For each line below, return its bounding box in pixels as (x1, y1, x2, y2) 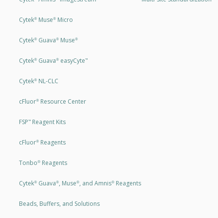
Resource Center (38, 97, 86, 106)
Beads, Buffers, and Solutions (18, 199, 100, 208)
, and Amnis (79, 179, 111, 187)
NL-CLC (36, 76, 58, 85)
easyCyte (58, 56, 85, 65)
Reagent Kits (30, 117, 66, 126)
